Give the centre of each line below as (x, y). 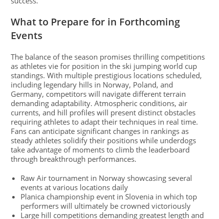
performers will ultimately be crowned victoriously (106, 206)
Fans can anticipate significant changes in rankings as (100, 131)
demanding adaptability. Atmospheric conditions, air (99, 103)
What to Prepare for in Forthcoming (96, 22)
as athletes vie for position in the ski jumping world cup (104, 66)
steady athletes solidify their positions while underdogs (104, 141)
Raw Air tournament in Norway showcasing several (107, 178)
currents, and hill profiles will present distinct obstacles (103, 113)
